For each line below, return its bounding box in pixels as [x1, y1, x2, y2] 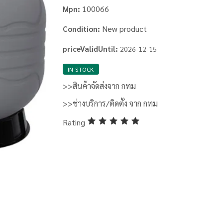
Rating [62, 116, 87, 127]
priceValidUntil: [62, 44, 118, 54]
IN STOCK [67, 65, 94, 74]
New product [102, 23, 147, 34]
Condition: [62, 24, 100, 34]
